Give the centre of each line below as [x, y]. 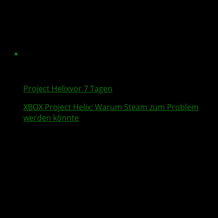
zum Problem [173, 107]
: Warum [108, 107]
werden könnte [51, 118]
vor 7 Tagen [91, 89]
